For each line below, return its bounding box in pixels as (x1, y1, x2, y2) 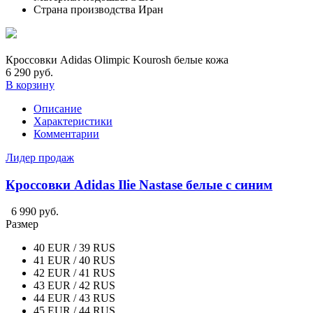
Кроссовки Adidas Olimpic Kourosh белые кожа (6, 53, 228, 66)
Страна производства (34, 3, 136, 15)
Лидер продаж (6, 151, 74, 163)
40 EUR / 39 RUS (34, 242, 115, 254)
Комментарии (34, 127, 99, 140)
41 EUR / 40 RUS (34, 254, 115, 267)
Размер (6, 218, 38, 231)
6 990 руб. (11, 205, 59, 218)
